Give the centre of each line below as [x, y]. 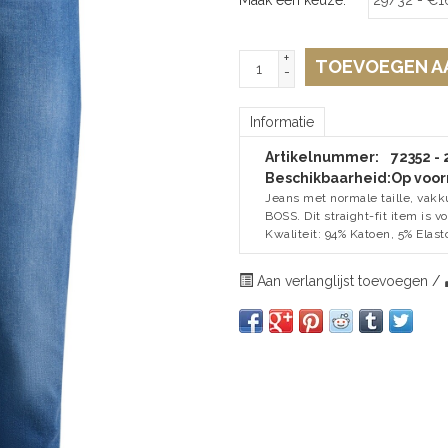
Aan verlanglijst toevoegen [342, 280]
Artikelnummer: [322, 156]
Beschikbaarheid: [328, 177]
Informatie [282, 121]
